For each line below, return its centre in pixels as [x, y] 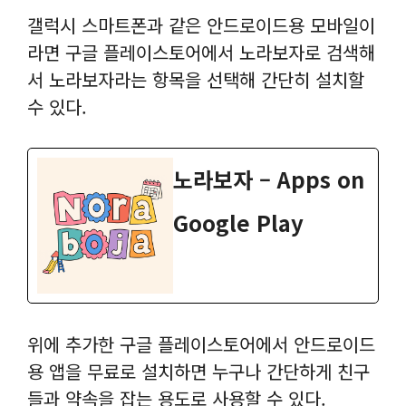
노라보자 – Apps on [269, 179]
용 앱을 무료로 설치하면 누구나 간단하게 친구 [198, 371]
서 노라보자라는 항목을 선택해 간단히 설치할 [196, 79]
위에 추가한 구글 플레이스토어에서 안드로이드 [201, 343]
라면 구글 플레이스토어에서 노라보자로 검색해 [201, 52]
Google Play [238, 222]
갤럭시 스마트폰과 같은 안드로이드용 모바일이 [201, 24]
